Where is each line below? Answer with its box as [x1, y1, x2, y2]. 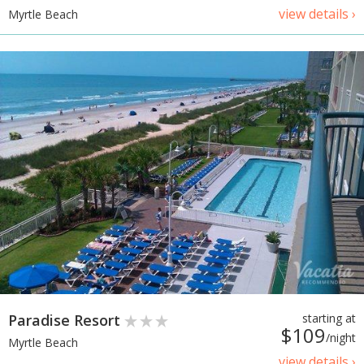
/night [326, 329, 356, 345]
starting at [302, 310, 356, 326]
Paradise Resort [8, 310, 124, 330]
